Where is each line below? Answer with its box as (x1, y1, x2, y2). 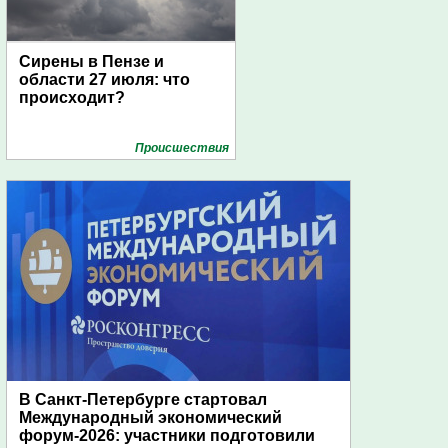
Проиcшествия (135, 141, 229, 156)
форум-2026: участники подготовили (19, 427, 315, 445)
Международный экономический (19, 409, 282, 427)
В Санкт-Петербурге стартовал (19, 391, 267, 409)
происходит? (19, 89, 125, 107)
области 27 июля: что (19, 71, 190, 89)
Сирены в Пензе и (19, 53, 164, 71)
